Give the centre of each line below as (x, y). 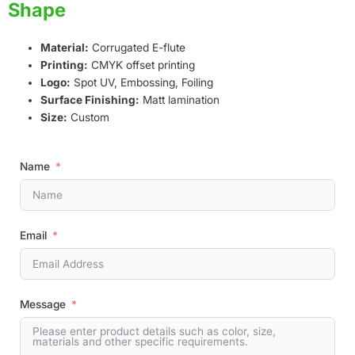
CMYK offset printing (142, 65)
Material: (65, 47)
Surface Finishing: (90, 99)
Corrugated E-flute (137, 47)
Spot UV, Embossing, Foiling (142, 82)
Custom (89, 117)
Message (43, 305)
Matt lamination (180, 99)
